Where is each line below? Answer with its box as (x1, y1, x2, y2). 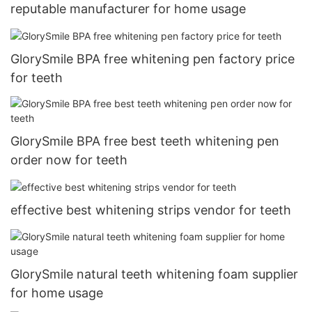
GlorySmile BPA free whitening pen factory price (10, 51, 295, 66)
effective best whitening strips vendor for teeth (10, 203, 291, 218)
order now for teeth (10, 153, 127, 168)
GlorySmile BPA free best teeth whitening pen (10, 134, 279, 149)
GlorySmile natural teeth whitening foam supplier (10, 266, 298, 281)
